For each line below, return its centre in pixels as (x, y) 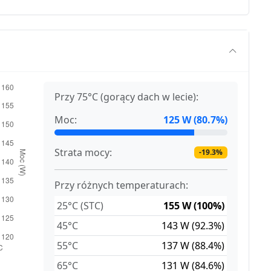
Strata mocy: (83, 153)
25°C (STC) (80, 206)
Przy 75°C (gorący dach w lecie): (127, 97)
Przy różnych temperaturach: (122, 185)
